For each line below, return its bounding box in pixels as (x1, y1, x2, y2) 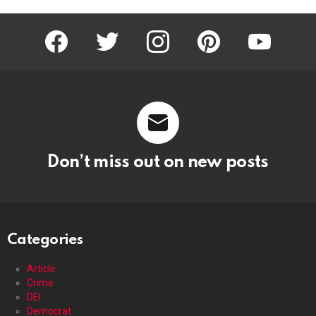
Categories (7, 232, 83, 248)
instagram (163, 26, 202, 37)
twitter (112, 26, 135, 37)
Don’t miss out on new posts (47, 153, 269, 171)
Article (27, 262, 56, 274)
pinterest (214, 26, 248, 37)
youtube (265, 26, 296, 37)
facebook (61, 26, 97, 37)
